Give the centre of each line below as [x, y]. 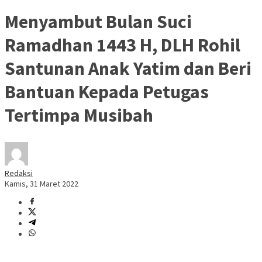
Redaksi [19, 173]
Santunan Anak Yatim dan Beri [128, 68]
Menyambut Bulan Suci [98, 21]
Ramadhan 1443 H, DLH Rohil [123, 45]
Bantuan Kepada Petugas [107, 92]
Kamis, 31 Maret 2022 [42, 184]
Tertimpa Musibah [79, 115]
